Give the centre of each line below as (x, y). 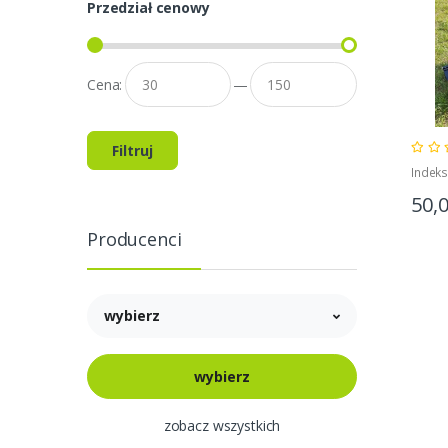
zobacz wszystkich (222, 425)
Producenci (134, 238)
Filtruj (132, 150)
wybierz (132, 316)
